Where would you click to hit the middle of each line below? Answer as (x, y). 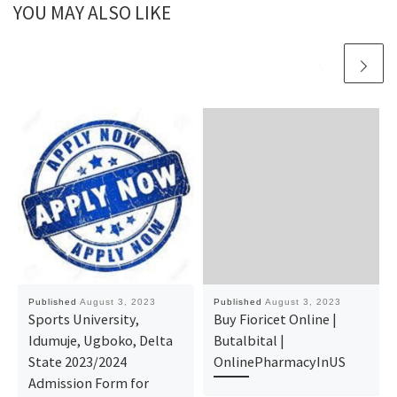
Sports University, (83, 319)
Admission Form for (88, 382)
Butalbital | (249, 340)
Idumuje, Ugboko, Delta (100, 340)
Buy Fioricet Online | (275, 319)
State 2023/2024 (77, 361)
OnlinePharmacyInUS (279, 361)
